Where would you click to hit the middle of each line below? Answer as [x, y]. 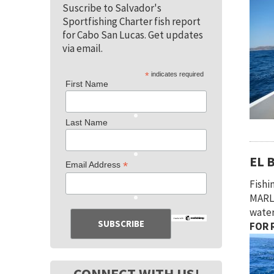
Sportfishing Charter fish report [131, 21]
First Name [87, 84]
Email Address [94, 165]
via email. [83, 48]
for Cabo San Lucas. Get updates [133, 35]
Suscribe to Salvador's [112, 8]
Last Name [86, 122]
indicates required [177, 74]
